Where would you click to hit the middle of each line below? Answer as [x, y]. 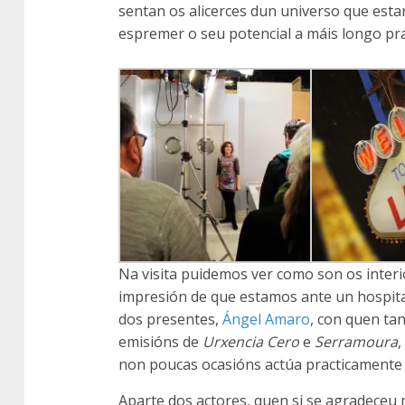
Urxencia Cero [251, 341]
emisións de [160, 341]
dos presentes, [170, 319]
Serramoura [356, 341]
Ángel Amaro [266, 319]
